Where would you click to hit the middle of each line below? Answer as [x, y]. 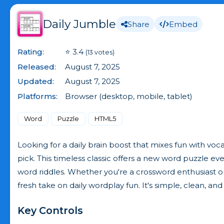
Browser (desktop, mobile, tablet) [129, 96]
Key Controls [50, 210]
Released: [37, 66]
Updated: [36, 81]
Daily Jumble [79, 24]
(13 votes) [100, 52]
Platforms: [37, 96]
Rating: [31, 52]
